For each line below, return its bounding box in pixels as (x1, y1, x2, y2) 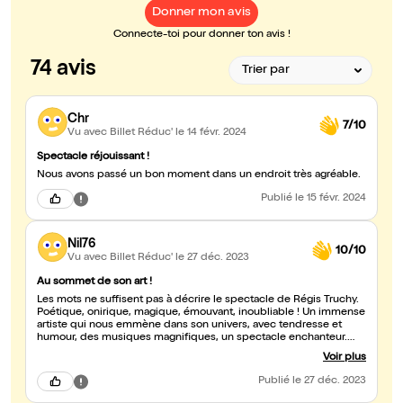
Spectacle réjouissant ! (37, 152, 149, 164)
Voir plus (323, 353, 366, 364)
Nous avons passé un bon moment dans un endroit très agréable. (37, 170, 361, 182)
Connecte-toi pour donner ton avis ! (112, 30, 291, 41)
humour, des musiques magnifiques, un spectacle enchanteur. (37, 333, 347, 345)
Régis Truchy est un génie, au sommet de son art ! (37, 345, 283, 357)
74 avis (31, 59, 96, 82)
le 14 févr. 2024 (175, 127, 246, 139)
